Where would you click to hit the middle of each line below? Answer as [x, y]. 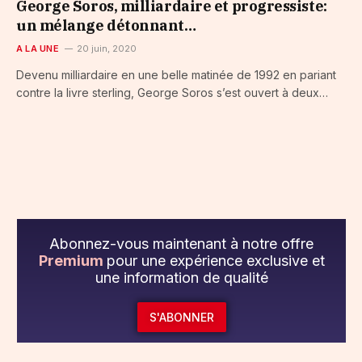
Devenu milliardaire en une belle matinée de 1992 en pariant [176, 74]
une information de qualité [181, 277]
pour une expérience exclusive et [215, 260]
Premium [72, 260]
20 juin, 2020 [106, 48]
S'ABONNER [181, 317]
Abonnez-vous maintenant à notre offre [181, 243]
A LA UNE [38, 48]
